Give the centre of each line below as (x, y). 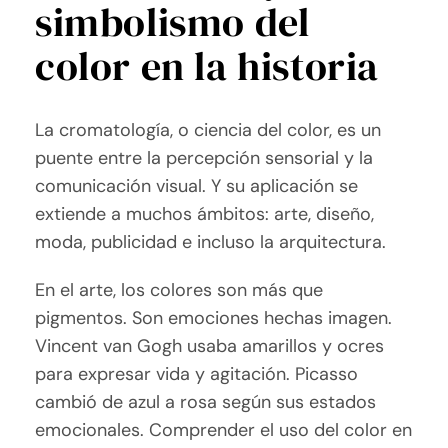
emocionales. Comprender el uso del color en (224, 430)
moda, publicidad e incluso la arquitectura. (211, 242)
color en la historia (207, 66)
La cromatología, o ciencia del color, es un (208, 130)
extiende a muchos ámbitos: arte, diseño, (205, 214)
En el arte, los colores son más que (179, 290)
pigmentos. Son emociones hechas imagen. (214, 318)
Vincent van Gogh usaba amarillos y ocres (210, 346)
